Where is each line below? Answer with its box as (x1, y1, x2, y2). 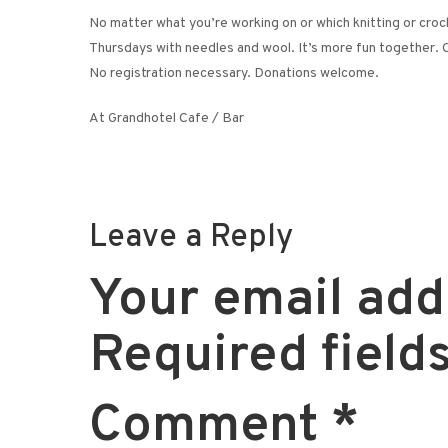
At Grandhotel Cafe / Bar (89, 110, 244, 127)
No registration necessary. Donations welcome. (89, 65, 379, 82)
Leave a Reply (89, 218, 293, 258)
